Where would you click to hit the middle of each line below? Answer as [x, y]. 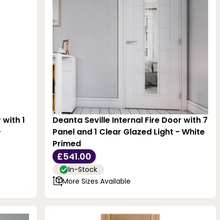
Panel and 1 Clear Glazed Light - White [129, 132]
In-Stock [83, 170]
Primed [67, 144]
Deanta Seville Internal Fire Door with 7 [130, 120]
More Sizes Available [97, 181]
